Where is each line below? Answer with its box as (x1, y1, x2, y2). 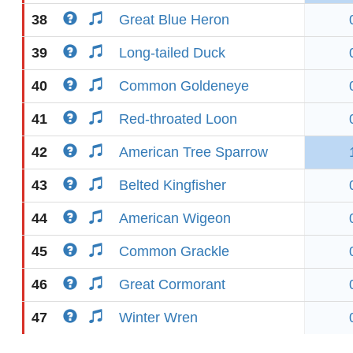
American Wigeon (119, 210, 231, 226)
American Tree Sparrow (119, 144, 268, 160)
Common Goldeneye (119, 78, 249, 94)
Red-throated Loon (119, 111, 237, 127)
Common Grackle (119, 243, 229, 259)
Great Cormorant (119, 277, 225, 292)
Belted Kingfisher (119, 177, 226, 193)
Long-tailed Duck (119, 45, 225, 61)
